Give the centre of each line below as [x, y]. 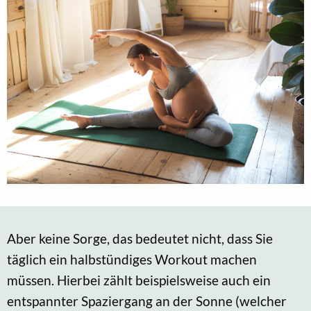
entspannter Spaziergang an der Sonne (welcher [147, 301]
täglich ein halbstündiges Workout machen [132, 259]
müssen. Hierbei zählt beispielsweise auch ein [139, 280]
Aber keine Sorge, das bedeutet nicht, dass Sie [140, 238]
